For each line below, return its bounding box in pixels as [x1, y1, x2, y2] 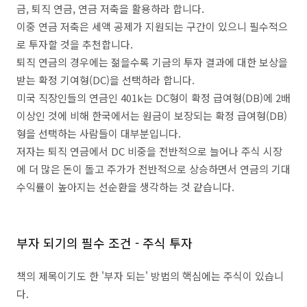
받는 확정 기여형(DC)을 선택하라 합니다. [16, 73, 195, 87]
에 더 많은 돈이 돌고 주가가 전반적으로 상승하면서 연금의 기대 [16, 162, 291, 176]
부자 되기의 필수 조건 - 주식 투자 [16, 234, 193, 251]
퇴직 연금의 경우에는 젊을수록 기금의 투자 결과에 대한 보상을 [16, 55, 288, 69]
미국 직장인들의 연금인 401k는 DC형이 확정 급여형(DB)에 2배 [16, 90, 291, 105]
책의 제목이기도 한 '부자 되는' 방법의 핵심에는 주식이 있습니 [16, 269, 284, 283]
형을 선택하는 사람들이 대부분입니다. [16, 126, 181, 140]
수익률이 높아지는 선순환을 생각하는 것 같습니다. [16, 180, 234, 194]
